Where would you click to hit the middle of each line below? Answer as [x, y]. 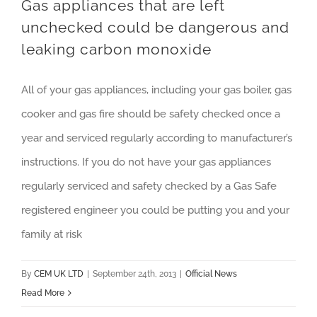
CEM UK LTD [59, 274]
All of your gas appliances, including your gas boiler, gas [156, 90]
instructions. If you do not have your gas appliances [146, 162]
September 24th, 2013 [134, 274]
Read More [43, 293]
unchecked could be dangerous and [155, 27]
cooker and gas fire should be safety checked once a [151, 114]
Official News [211, 274]
